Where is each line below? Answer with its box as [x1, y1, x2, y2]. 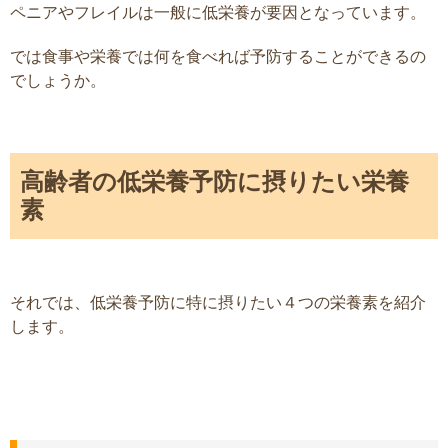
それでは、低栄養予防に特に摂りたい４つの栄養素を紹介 [10, 292, 426, 313]
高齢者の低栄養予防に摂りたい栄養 [20, 167, 409, 197]
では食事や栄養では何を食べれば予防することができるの [10, 46, 426, 67]
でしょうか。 [10, 70, 106, 91]
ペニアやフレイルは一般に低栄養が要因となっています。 [10, 2, 426, 23]
